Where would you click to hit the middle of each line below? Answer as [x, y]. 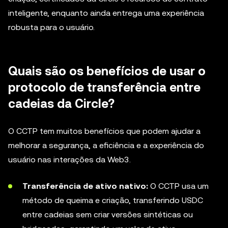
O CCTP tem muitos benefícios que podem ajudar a [104, 131]
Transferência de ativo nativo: [85, 186]
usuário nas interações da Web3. [69, 160]
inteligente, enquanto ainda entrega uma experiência [106, 13]
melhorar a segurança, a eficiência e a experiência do [106, 145]
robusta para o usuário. [51, 27]
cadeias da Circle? [61, 104]
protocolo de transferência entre [104, 88]
